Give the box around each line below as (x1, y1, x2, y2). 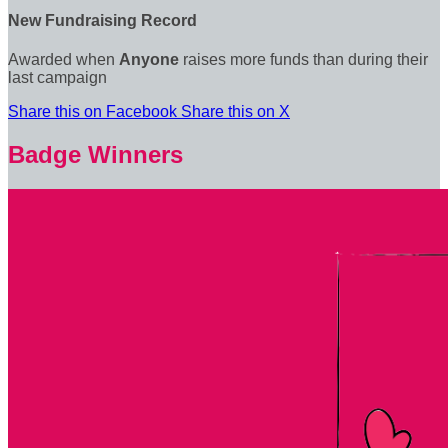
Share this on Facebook (8, 103, 181, 121)
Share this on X (181, 103, 290, 121)
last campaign (8, 69, 107, 87)
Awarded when (8, 51, 119, 69)
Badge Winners (8, 141, 183, 168)
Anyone (119, 51, 179, 69)
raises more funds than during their (179, 51, 428, 69)
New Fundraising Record (8, 11, 197, 29)
